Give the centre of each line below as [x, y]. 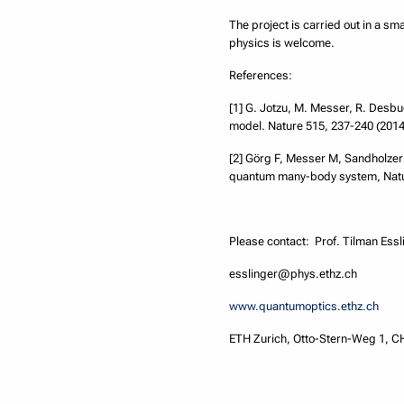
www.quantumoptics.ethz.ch [304, 307]
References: [261, 76]
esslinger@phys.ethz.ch [294, 274]
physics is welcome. [282, 43]
